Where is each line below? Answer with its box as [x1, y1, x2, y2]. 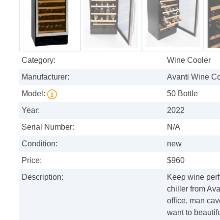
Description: [22, 172, 63, 181]
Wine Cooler [167, 55, 211, 64]
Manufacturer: [22, 72, 69, 81]
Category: [22, 55, 55, 64]
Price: [22, 156, 42, 165]
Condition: [22, 139, 57, 148]
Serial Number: [22, 122, 74, 131]
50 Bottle [167, 89, 198, 98]
